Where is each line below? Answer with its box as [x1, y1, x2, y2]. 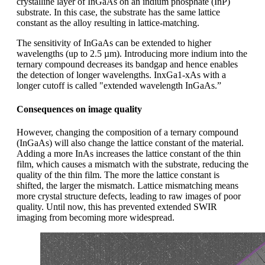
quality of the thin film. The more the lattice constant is [17, 169, 219, 180]
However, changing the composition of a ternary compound [17, 127, 238, 137]
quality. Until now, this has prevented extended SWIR [17, 201, 217, 212]
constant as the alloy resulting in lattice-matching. [17, 18, 199, 28]
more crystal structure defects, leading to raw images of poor [17, 190, 241, 201]
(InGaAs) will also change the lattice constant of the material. [17, 137, 244, 148]
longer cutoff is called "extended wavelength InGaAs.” [17, 80, 221, 91]
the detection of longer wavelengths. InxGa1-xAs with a [17, 70, 226, 80]
